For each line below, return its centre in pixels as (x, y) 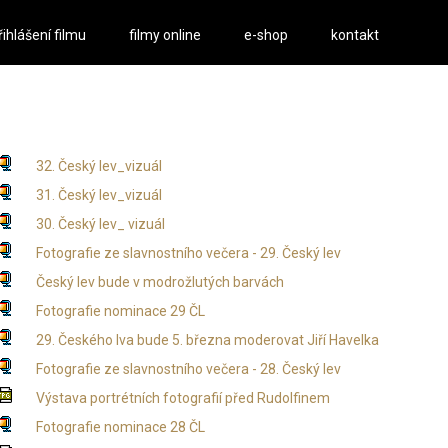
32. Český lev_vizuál (98, 166)
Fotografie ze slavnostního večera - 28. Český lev (188, 369)
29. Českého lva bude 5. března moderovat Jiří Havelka (207, 340)
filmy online (165, 35)
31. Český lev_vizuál (98, 195)
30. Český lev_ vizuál (100, 224)
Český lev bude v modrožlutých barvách (159, 282)
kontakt (355, 35)
